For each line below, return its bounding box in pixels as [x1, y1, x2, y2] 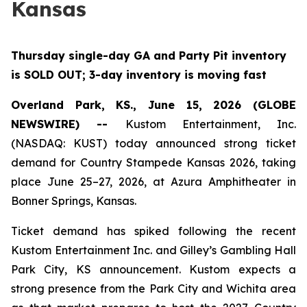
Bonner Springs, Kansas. [11, 194, 136, 208]
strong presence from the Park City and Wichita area [11, 282, 296, 295]
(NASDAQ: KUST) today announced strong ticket [11, 136, 296, 150]
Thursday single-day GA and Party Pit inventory [11, 49, 286, 62]
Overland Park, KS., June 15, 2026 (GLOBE [11, 98, 296, 112]
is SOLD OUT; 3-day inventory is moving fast [11, 68, 267, 82]
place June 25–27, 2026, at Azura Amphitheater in [11, 175, 296, 188]
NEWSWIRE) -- [11, 117, 125, 131]
